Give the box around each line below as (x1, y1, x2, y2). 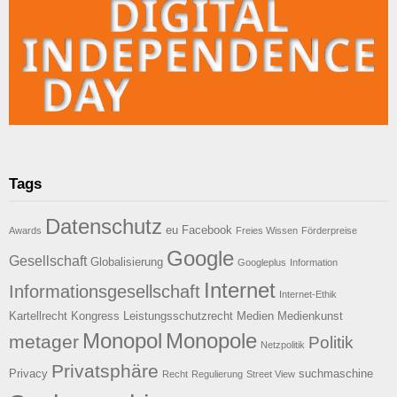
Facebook (182, 223, 232, 237)
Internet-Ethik (279, 289, 337, 300)
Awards (9, 225, 42, 236)
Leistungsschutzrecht (123, 309, 233, 323)
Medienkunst (277, 309, 343, 323)
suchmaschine (299, 367, 373, 380)
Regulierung (191, 369, 243, 379)
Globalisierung (90, 255, 163, 269)
